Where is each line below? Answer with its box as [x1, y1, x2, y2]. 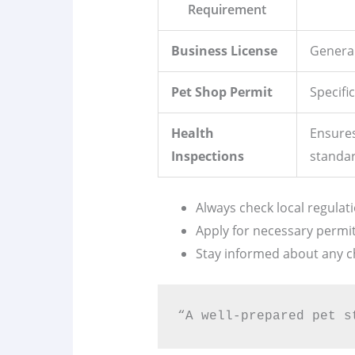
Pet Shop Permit [170, 83, 273, 101]
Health [170, 124, 214, 143]
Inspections [170, 147, 244, 166]
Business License [170, 42, 277, 60]
